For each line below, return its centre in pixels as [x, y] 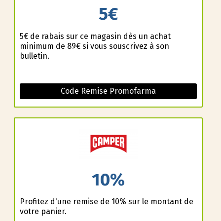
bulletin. [34, 56]
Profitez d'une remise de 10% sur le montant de [106, 202]
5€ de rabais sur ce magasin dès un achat [95, 36]
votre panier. [43, 212]
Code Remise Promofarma [108, 91]
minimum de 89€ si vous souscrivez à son [94, 46]
